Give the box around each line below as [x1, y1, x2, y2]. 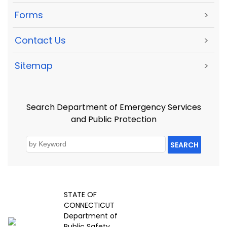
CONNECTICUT [64, 200, 115, 211]
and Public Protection [70, 113, 157, 125]
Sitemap [15, 59, 53, 72]
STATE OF [64, 190, 97, 200]
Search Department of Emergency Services [26, 101, 201, 113]
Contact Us [15, 34, 66, 47]
